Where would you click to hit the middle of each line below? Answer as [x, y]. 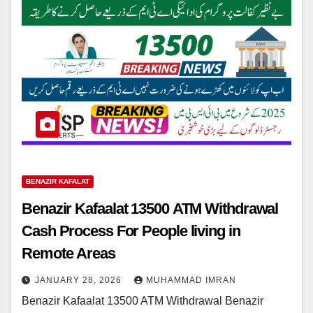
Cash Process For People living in [131, 231]
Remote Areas [68, 253]
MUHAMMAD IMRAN [191, 280]
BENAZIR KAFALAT [58, 181]
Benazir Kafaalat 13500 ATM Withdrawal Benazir [143, 300]
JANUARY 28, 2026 [80, 280]
